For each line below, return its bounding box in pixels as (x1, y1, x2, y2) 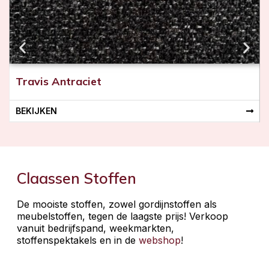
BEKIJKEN (16, 105, 57, 116)
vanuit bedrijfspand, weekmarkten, (17, 222, 174, 234)
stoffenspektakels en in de (17, 234, 139, 246)
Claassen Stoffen (17, 168, 136, 187)
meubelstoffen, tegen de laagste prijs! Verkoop (17, 210, 228, 222)
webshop (139, 234, 181, 246)
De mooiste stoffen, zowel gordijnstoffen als (17, 198, 217, 210)
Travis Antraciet (16, 74, 101, 88)
